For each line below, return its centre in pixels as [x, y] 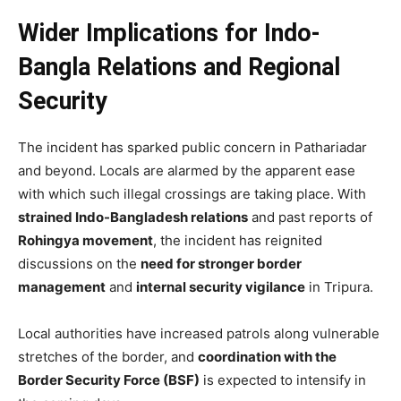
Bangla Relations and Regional [179, 67]
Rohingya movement [85, 240]
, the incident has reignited [238, 240]
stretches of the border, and [108, 356]
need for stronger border [221, 263]
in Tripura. [339, 286]
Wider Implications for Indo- [169, 33]
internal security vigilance [221, 286]
